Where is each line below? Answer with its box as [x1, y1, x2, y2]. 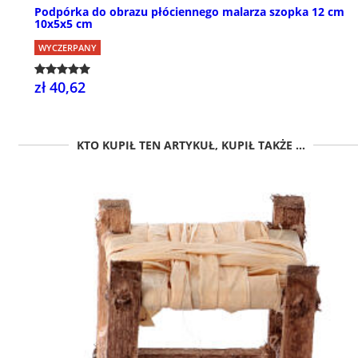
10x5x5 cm [34, 15, 93, 31]
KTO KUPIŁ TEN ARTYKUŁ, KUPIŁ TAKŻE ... [77, 137, 305, 153]
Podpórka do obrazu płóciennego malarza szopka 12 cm [34, 3, 344, 19]
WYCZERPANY [38, 41, 97, 54]
